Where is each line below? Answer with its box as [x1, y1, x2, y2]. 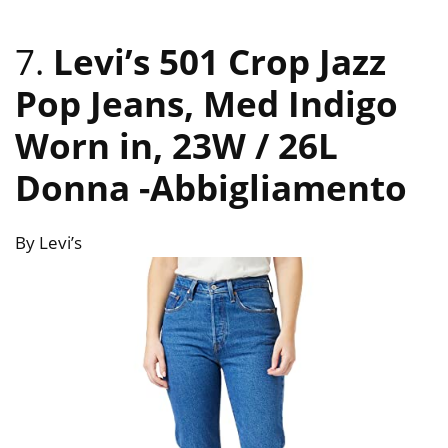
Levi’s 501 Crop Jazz [53, 38, 386, 86]
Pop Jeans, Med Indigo [15, 80, 398, 128]
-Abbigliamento [139, 164, 407, 212]
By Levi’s [15, 231, 82, 255]
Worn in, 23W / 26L [15, 122, 338, 170]
